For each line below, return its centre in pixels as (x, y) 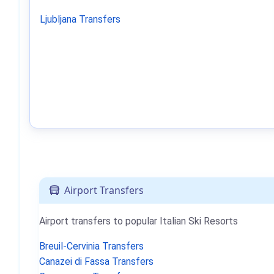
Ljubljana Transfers (80, 19)
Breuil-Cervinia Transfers (91, 246)
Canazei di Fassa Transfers (96, 261)
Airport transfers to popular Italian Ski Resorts (139, 221)
